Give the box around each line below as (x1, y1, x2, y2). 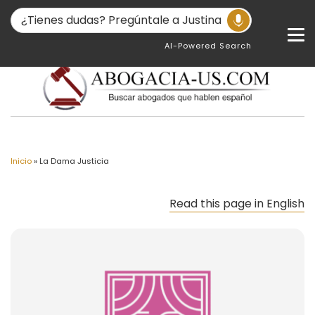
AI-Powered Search (165, 40, 252, 51)
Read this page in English (169, 195, 304, 212)
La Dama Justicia (39, 155, 109, 167)
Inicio (11, 155, 32, 167)
